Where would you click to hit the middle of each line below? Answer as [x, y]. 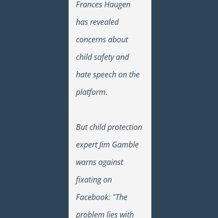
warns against [100, 162]
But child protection [109, 127]
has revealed [98, 22]
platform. [92, 92]
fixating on [94, 179]
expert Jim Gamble [108, 144]
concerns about [102, 39]
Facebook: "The [102, 197]
